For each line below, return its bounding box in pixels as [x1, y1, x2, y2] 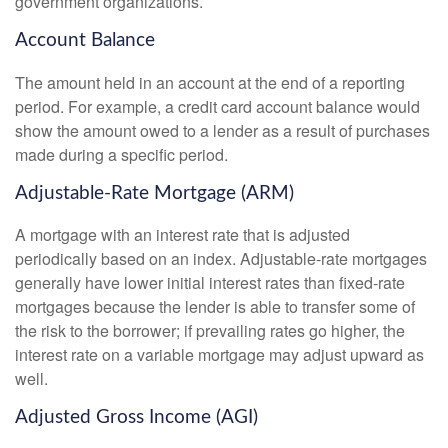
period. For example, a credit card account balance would [15, 94, 420, 118]
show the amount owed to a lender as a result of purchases [15, 118, 430, 142]
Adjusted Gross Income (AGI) [15, 408, 258, 428]
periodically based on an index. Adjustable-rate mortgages [15, 247, 427, 271]
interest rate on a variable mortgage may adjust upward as [15, 343, 424, 367]
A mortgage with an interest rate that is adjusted [15, 223, 350, 247]
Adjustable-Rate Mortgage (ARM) [15, 183, 294, 203]
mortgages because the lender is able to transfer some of [15, 295, 415, 319]
